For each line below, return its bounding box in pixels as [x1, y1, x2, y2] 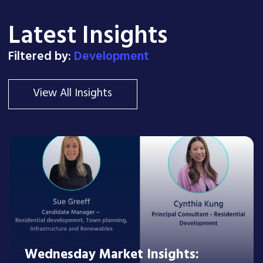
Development [74, 46, 149, 66]
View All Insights [33, 85, 113, 103]
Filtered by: [8, 46, 71, 66]
